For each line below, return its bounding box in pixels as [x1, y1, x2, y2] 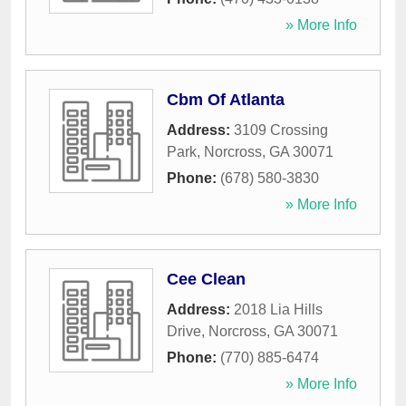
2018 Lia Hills [234, 302, 323, 318]
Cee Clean [167, 270, 246, 289]
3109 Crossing [234, 122, 328, 139]
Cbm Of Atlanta [167, 91, 285, 110]
